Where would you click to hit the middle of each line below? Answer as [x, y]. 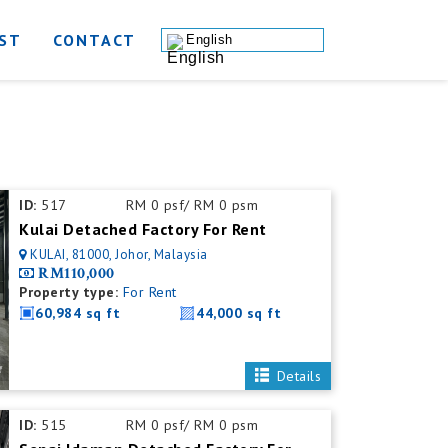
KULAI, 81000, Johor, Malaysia [119, 254]
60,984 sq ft [78, 313]
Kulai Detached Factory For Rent [143, 229]
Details [296, 376]
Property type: [69, 292]
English [209, 39]
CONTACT [94, 40]
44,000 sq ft [239, 313]
